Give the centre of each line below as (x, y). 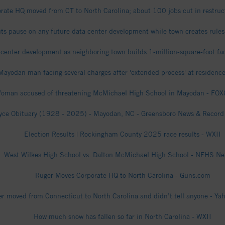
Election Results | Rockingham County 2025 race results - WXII (123, 134)
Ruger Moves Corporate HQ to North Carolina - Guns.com (123, 176)
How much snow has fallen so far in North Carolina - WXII (123, 217)
